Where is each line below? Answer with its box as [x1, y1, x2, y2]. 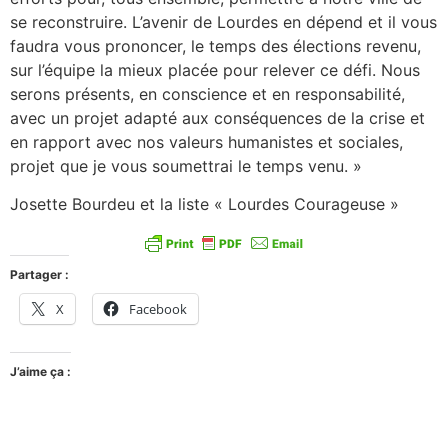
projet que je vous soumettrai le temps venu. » [10, 155, 362, 176]
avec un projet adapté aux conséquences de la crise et [10, 107, 425, 128]
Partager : [10, 266, 69, 282]
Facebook [129, 299, 187, 318]
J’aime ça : [10, 363, 71, 379]
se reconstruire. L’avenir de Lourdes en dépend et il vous [10, 11, 437, 32]
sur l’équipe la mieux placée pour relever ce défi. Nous [10, 59, 420, 80]
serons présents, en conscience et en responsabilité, [10, 83, 405, 104]
